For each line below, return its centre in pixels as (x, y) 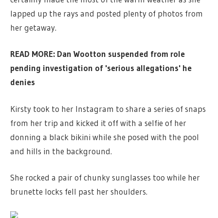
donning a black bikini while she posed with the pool (105, 137)
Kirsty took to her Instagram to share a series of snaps (108, 109)
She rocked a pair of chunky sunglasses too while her (105, 178)
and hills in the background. (61, 151)
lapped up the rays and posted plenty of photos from (107, 13)
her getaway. (34, 27)
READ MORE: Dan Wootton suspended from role (98, 54)
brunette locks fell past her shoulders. (79, 192)
